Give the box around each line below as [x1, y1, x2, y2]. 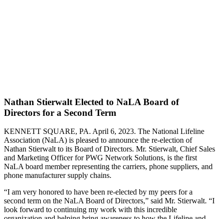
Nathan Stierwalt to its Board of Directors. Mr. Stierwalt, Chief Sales [4, 145, 215, 153]
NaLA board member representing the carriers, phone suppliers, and [4, 162, 213, 171]
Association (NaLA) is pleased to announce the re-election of [4, 136, 192, 145]
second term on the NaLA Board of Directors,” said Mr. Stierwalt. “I [4, 197, 215, 205]
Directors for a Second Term [4, 107, 116, 118]
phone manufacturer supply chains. [4, 171, 111, 180]
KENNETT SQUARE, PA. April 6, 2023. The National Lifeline [4, 127, 204, 136]
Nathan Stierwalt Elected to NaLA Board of [4, 96, 179, 107]
